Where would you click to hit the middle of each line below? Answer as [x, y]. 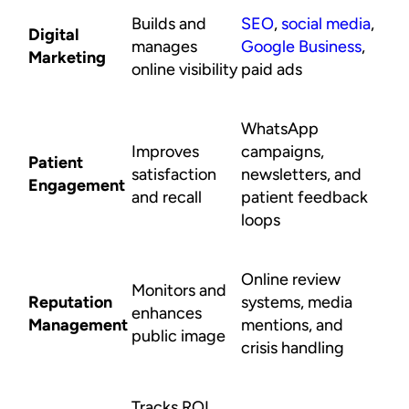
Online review [291, 279]
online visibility [184, 69]
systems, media [297, 302]
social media [326, 23]
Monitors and [179, 290]
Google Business [301, 46]
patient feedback [304, 197]
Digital [53, 34]
